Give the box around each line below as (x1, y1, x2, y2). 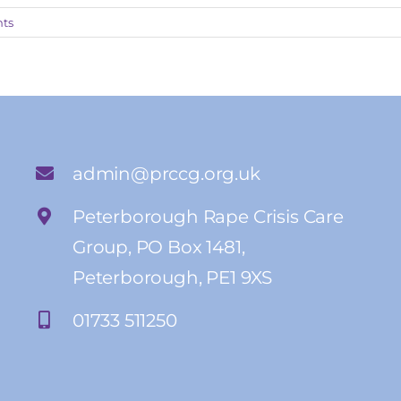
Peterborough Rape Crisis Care (72, 205, 344, 227)
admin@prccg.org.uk (72, 162, 260, 184)
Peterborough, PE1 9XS (72, 266, 273, 288)
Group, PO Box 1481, (72, 235, 245, 258)
